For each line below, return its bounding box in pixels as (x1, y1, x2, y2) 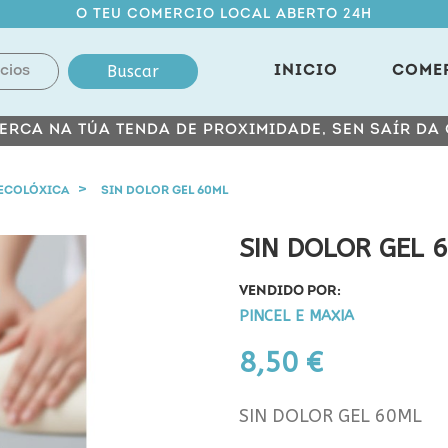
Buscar (106, 62, 159, 81)
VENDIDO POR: (239, 284, 341, 299)
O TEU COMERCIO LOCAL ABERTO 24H (76, 7, 372, 22)
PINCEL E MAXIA (239, 307, 354, 325)
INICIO (274, 63, 339, 79)
